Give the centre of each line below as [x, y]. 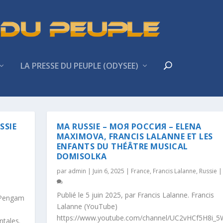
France [140, 171]
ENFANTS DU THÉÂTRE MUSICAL [122, 146]
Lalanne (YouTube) [87, 206]
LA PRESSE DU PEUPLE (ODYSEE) [80, 65]
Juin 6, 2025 [108, 171]
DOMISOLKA [82, 156]
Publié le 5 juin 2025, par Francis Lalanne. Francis [135, 195]
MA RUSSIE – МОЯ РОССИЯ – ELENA [129, 126]
